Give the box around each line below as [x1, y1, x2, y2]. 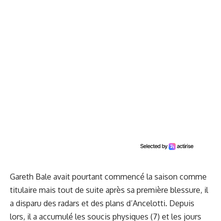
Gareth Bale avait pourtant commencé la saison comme [10, 172, 207, 182]
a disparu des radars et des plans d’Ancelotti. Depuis [10, 198, 194, 208]
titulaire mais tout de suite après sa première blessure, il [10, 185, 208, 195]
